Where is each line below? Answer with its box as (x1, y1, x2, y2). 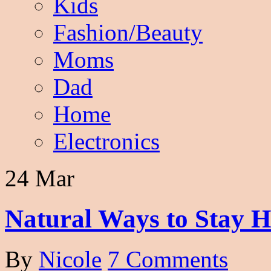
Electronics (53, 128, 160, 154)
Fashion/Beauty (53, 19, 203, 45)
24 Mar (5, 165, 74, 191)
